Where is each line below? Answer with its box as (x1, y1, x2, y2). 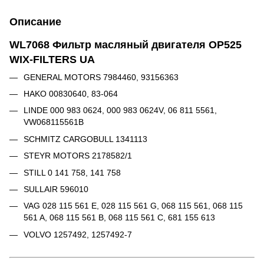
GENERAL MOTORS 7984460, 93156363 (24, 72, 179, 82)
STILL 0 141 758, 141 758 (24, 167, 121, 177)
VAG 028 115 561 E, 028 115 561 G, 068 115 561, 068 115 (24, 201, 243, 211)
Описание (9, 15, 61, 28)
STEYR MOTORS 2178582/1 (24, 151, 132, 161)
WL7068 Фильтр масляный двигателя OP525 (9, 38, 242, 51)
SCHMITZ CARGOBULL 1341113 (24, 134, 147, 144)
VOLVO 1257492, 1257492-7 (24, 229, 132, 239)
